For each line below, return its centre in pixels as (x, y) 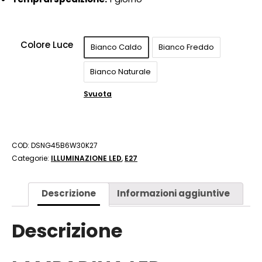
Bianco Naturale (120, 72)
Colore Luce (47, 45)
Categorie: (31, 158)
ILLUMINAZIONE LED (86, 158)
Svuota (98, 94)
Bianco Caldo (116, 47)
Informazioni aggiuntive (173, 193)
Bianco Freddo (186, 47)
